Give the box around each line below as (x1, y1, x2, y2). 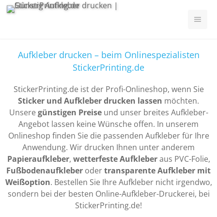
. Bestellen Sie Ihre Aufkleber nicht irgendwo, (50, 177, 212, 187)
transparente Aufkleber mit (104, 165, 211, 176)
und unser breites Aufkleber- (101, 107, 208, 118)
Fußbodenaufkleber (6, 165, 83, 176)
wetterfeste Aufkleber (73, 154, 157, 164)
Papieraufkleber (7, 154, 69, 164)
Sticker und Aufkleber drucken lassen (18, 95, 162, 106)
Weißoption (5, 177, 50, 187)
